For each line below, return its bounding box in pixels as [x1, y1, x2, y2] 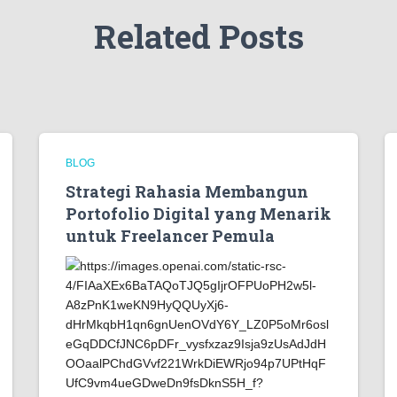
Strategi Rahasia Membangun [66, 181, 308, 202]
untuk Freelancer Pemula [66, 225, 275, 246]
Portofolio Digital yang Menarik [66, 203, 331, 224]
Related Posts [93, 14, 304, 58]
